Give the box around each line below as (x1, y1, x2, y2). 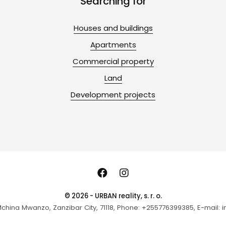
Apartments (90, 39, 136, 50)
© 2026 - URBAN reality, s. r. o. (64, 191, 162, 201)
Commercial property (72, 55, 154, 67)
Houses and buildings (73, 22, 153, 33)
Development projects (71, 89, 155, 100)
